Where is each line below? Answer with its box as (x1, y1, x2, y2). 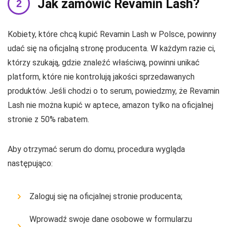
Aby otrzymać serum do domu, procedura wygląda (8, 144, 185, 154)
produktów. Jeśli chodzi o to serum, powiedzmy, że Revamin (8, 86, 219, 96)
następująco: (8, 158, 53, 168)
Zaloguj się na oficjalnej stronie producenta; (29, 191, 182, 201)
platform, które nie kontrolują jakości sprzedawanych (8, 71, 195, 82)
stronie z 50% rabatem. (8, 114, 89, 124)
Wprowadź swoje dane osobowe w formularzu (29, 214, 192, 224)
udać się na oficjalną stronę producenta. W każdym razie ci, (8, 43, 215, 53)
